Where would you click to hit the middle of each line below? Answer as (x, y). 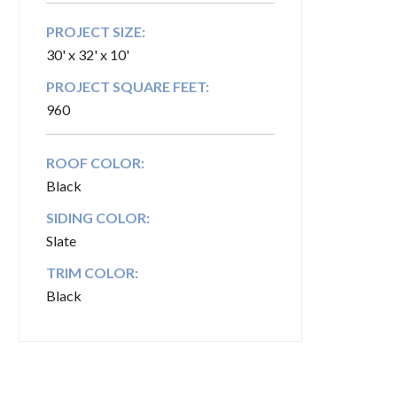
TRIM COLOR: (92, 272)
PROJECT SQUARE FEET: (128, 86)
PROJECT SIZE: (96, 31)
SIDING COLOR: (98, 218)
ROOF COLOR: (95, 163)
